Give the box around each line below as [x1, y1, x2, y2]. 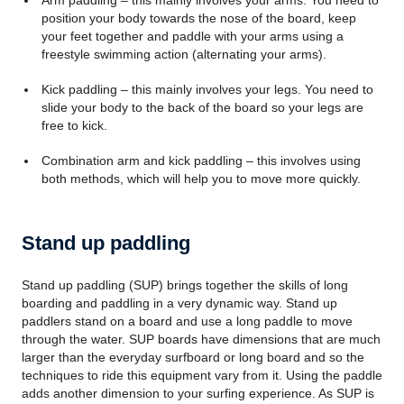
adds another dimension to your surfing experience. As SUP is [22, 386, 374, 400]
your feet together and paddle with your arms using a [41, 29, 344, 43]
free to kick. [41, 118, 107, 133]
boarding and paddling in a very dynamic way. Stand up [22, 296, 337, 310]
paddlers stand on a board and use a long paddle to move [22, 314, 353, 328]
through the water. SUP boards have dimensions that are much [22, 332, 381, 346]
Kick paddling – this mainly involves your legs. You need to [41, 82, 373, 96]
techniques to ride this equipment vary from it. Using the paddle [22, 368, 382, 382]
